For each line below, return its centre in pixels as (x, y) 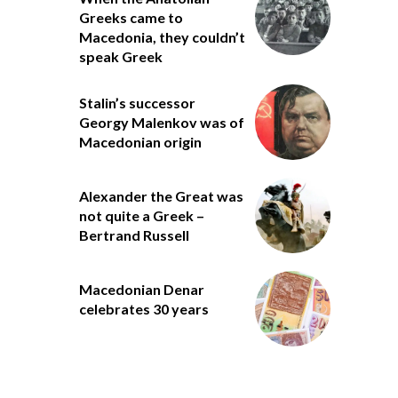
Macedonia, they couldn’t (162, 36)
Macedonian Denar (141, 289)
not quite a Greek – (141, 215)
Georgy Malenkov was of (161, 122)
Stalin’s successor (137, 102)
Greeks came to (131, 17)
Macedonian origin (140, 141)
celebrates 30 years (143, 308)
